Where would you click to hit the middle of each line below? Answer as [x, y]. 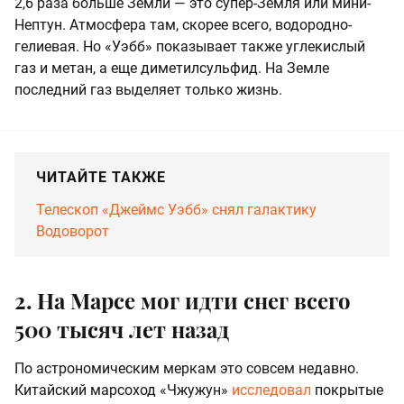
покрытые [347, 390]
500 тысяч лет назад [122, 329]
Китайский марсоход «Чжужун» [123, 390]
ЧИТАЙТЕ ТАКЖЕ [101, 177]
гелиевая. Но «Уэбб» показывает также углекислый [190, 46]
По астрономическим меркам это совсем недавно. [187, 368]
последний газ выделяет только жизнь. [148, 89]
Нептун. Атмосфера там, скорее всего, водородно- [183, 24]
